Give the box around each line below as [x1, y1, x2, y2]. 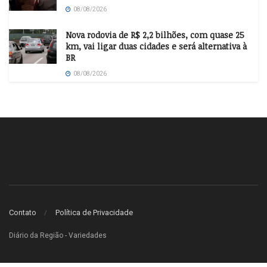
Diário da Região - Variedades [9, 231, 107, 240]
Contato [9, 207, 36, 217]
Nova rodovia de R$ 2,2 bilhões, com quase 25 [66, 29, 244, 41]
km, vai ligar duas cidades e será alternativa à [66, 41, 247, 52]
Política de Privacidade [55, 207, 133, 217]
